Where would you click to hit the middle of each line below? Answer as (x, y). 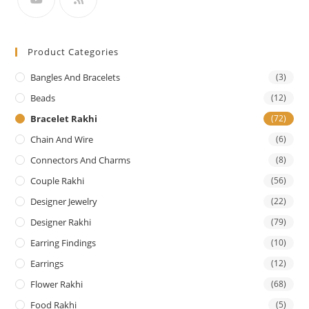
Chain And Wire (62, 140)
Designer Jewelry (64, 202)
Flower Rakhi (57, 285)
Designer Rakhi (61, 222)
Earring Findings (63, 243)
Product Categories (73, 52)
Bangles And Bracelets (76, 78)
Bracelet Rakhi (64, 119)
